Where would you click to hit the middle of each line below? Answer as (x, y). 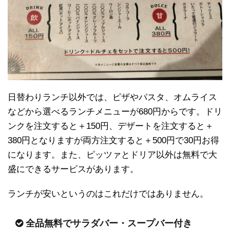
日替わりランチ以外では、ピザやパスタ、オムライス (112, 98)
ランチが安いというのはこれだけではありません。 (108, 194)
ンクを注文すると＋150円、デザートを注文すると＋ (111, 126)
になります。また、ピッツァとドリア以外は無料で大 (112, 155)
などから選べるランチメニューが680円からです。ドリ (115, 112)
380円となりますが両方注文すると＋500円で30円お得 (113, 141)
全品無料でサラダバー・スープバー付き (109, 224)
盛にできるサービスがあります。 (73, 169)
